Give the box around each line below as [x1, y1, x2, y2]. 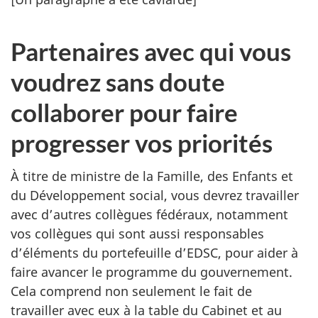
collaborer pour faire [11, 97, 238, 127]
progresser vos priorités [11, 128, 273, 158]
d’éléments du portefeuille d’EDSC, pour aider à [11, 243, 298, 261]
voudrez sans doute [11, 67, 225, 97]
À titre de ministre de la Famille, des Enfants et [11, 167, 293, 185]
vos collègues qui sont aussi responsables [11, 224, 264, 242]
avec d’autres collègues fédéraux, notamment [11, 205, 288, 223]
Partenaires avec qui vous [11, 36, 291, 66]
